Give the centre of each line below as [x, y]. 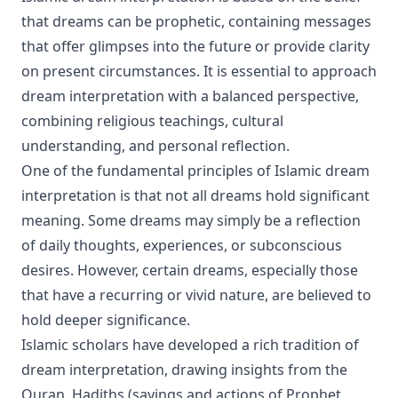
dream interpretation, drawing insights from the [184, 370]
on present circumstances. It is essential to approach [199, 71]
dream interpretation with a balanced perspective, [190, 96]
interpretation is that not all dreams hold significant [195, 195]
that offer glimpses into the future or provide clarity [195, 46]
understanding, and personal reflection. [155, 146]
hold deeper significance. [106, 320]
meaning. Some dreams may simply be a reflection [191, 220]
